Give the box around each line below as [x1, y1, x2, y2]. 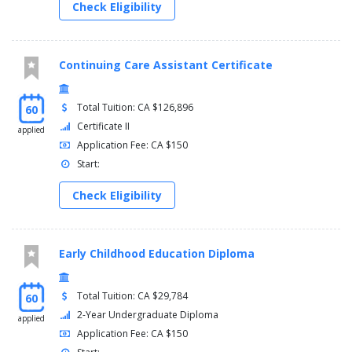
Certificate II [77, 119, 130, 134]
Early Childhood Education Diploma [59, 246, 255, 262]
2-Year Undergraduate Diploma [77, 308, 219, 322]
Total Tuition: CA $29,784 [77, 289, 189, 303]
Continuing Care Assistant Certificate [59, 57, 273, 73]
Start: [77, 157, 101, 171]
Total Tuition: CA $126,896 [77, 101, 194, 115]
